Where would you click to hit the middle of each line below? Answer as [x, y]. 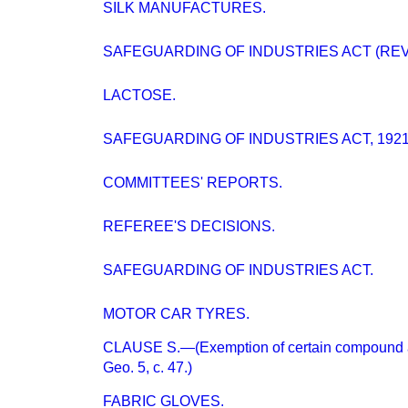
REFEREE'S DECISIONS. [189, 226]
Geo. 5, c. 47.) [148, 367]
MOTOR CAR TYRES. [176, 314]
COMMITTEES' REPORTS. [193, 183]
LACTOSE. [139, 95]
